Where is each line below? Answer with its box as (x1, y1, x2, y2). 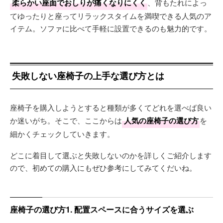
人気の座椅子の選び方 (124, 115, 199, 126)
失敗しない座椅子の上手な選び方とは (12, 69, 164, 82)
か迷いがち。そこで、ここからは (10, 115, 122, 125)
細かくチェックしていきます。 (10, 128, 114, 139)
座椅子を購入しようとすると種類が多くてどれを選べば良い (10, 102, 212, 112)
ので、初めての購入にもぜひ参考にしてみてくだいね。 (10, 162, 197, 173)
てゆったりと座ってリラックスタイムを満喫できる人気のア (10, 10, 212, 21)
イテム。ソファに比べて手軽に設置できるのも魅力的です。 (10, 23, 212, 33)
